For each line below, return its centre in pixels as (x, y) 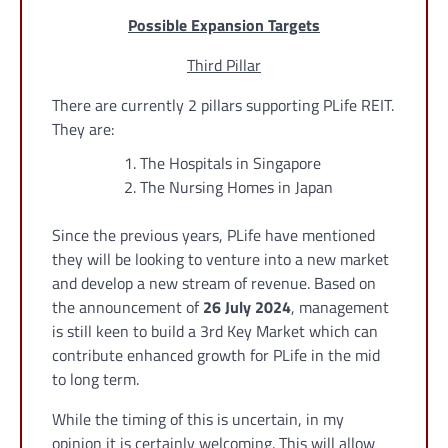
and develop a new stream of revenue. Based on (214, 283)
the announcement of (127, 307)
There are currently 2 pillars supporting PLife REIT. (223, 105)
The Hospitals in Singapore (230, 163)
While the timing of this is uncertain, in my (198, 419)
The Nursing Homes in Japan (236, 187)
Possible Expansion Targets (224, 25)
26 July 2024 (247, 307)
